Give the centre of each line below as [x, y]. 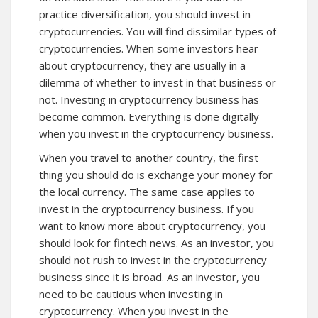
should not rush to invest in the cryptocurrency [153, 259]
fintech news [145, 242]
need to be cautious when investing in [131, 294]
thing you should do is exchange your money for [156, 174]
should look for [76, 242]
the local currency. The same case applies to [147, 191]
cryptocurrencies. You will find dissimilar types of [158, 31]
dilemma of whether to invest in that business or [158, 82]
